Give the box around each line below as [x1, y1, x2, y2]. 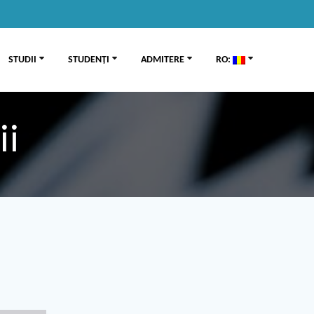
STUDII [8, 55, 36, 65]
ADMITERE [140, 55, 184, 65]
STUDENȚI [67, 55, 109, 65]
